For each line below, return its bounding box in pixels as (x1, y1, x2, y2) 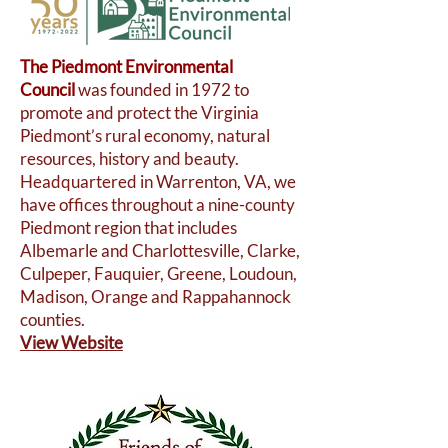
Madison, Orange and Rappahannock (20, 286, 291, 307)
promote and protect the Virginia (20, 102, 259, 123)
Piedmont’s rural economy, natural (20, 125, 270, 146)
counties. (20, 309, 85, 330)
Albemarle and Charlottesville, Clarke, (20, 240, 300, 261)
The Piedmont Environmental (20, 56, 233, 77)
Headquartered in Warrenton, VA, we (20, 171, 296, 192)
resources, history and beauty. (20, 148, 239, 169)
